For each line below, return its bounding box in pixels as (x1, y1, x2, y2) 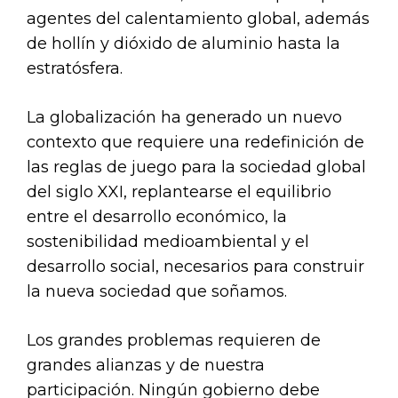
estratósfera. (27, 58, 123, 78)
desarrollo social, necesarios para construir (27, 256, 364, 276)
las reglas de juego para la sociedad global (27, 156, 366, 177)
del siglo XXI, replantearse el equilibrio (27, 181, 331, 202)
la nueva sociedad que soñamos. (27, 281, 287, 301)
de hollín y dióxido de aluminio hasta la (27, 33, 340, 53)
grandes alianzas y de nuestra (27, 354, 265, 375)
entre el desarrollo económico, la (27, 206, 287, 227)
